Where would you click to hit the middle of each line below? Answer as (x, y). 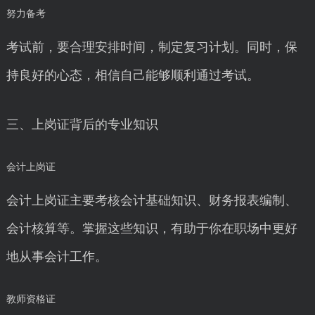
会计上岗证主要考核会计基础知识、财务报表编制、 (152, 200)
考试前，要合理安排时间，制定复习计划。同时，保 (152, 47)
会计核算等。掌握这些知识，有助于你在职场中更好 (152, 229)
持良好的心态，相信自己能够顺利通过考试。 (133, 75)
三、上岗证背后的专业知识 (82, 124)
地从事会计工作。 (57, 257)
